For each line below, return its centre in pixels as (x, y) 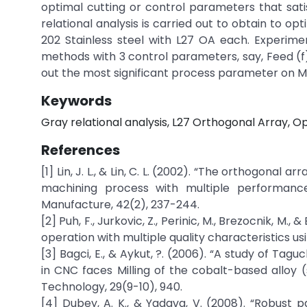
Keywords (76, 101)
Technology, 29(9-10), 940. (112, 287)
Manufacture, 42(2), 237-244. (120, 205)
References (81, 150)
